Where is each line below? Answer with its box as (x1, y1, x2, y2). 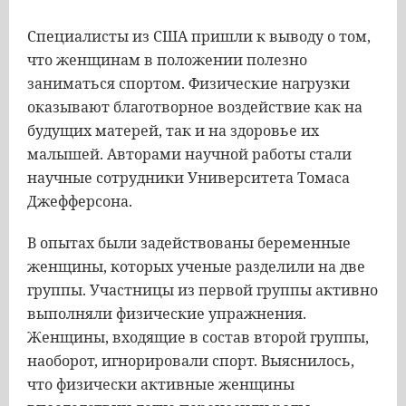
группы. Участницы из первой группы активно (27, 280, 378, 300)
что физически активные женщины (27, 374, 295, 394)
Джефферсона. (27, 191, 132, 211)
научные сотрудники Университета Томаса (27, 168, 350, 188)
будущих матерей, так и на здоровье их (27, 121, 319, 140)
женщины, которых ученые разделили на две (27, 256, 365, 276)
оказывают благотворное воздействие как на (27, 97, 362, 117)
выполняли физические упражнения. (27, 304, 306, 324)
